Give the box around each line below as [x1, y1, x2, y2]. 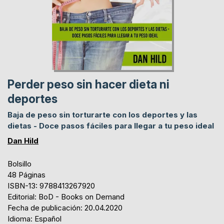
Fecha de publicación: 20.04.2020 [7, 202, 122, 212]
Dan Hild [7, 135, 38, 145]
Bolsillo [7, 158, 31, 168]
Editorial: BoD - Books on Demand [7, 191, 124, 201]
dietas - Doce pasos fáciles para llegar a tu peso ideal [7, 120, 214, 130]
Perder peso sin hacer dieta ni [7, 77, 169, 91]
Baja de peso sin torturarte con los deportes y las [7, 109, 197, 119]
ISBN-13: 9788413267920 [7, 180, 95, 190]
